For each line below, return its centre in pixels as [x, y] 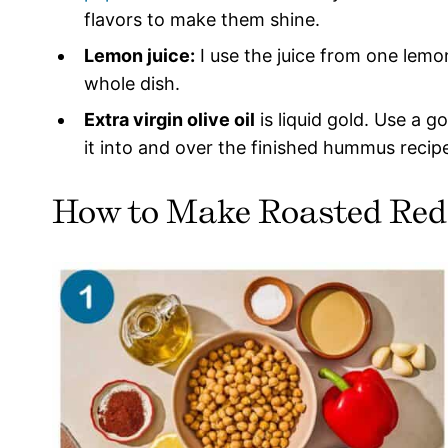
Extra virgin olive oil [169, 120]
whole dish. [132, 84]
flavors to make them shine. [202, 20]
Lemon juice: [139, 56]
